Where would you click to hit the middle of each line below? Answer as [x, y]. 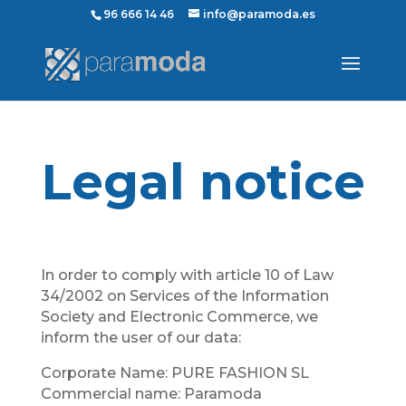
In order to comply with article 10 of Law [187, 275]
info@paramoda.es [259, 14]
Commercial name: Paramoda [151, 394]
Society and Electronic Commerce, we [179, 317]
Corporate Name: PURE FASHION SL [174, 373]
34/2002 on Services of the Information [184, 296]
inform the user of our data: [140, 338]
